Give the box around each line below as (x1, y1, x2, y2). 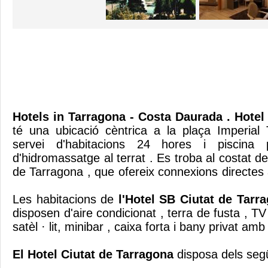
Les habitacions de (13, 193, 118, 206)
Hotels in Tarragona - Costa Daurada (13, 110, 223, 123)
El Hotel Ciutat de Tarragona (13, 248, 173, 261)
